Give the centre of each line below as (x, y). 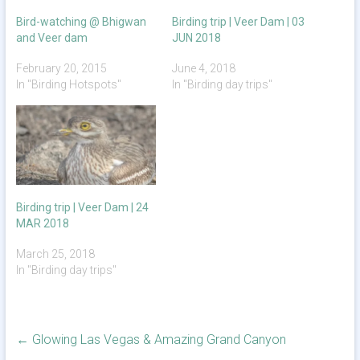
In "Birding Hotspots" (68, 84)
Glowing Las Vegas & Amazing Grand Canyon (157, 340)
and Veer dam (51, 37)
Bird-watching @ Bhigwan (81, 21)
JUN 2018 (196, 37)
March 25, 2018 (55, 254)
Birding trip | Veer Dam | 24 (82, 208)
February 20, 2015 (61, 68)
